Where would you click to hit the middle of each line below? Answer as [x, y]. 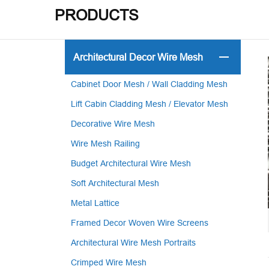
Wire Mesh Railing [105, 144]
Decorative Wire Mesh [113, 124]
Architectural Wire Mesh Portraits [133, 243]
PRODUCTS [97, 15]
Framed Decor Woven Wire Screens [139, 223]
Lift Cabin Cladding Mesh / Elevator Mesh [149, 104]
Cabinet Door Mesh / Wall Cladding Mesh [149, 84]
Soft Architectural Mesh [115, 183]
